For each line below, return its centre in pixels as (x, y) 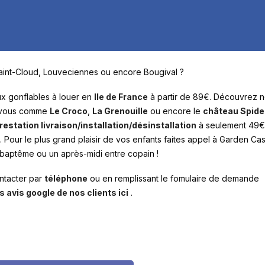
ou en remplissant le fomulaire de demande (173, 178)
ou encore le (175, 111)
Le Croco (69, 111)
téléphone (66, 178)
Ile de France (121, 97)
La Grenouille (120, 111)
